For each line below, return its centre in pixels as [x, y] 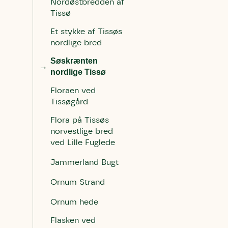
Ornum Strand [78, 182]
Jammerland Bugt [84, 162]
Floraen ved [73, 91]
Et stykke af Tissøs [86, 32]
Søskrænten [74, 61]
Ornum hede [74, 202]
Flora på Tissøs [80, 120]
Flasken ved [73, 220]
